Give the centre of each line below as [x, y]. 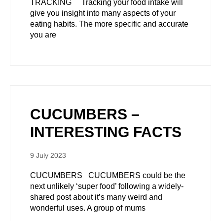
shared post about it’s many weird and [96, 197]
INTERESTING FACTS [106, 132]
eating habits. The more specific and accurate [109, 24]
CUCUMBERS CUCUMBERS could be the [108, 175]
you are [43, 35]
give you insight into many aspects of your [103, 13]
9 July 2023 [48, 155]
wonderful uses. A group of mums [88, 208]
